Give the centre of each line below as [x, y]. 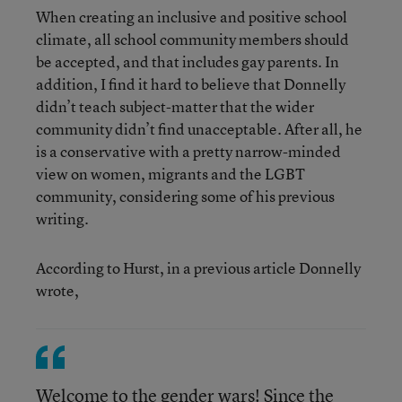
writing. [62, 218]
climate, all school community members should [192, 39]
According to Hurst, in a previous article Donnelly [198, 268]
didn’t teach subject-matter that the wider [175, 106]
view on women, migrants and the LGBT [170, 174]
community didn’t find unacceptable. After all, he [199, 129]
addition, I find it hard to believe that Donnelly [191, 84]
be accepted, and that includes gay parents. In [188, 61]
